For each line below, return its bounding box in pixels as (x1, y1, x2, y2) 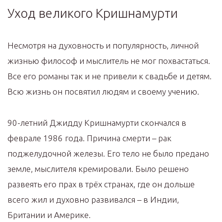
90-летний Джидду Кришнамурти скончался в (7, 118, 186, 128)
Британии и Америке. (7, 210, 91, 220)
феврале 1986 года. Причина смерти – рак (7, 133, 171, 143)
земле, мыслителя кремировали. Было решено (7, 164, 189, 174)
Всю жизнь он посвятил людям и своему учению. (7, 87, 199, 97)
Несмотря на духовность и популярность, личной (7, 41, 199, 51)
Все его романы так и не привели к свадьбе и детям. (7, 71, 212, 81)
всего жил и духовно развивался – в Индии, (7, 195, 179, 205)
